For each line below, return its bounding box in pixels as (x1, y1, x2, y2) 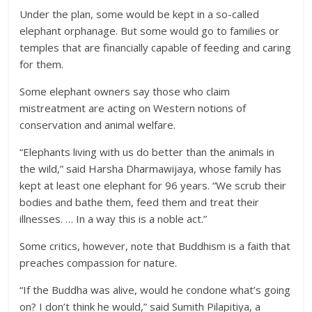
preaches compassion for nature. (19, 256, 178, 270)
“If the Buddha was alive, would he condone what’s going (19, 283, 291, 297)
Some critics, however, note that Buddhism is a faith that (19, 239, 291, 253)
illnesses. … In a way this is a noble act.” (19, 212, 208, 226)
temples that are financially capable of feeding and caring (19, 40, 292, 54)
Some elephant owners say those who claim (19, 84, 231, 98)
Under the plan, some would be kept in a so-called (19, 7, 260, 21)
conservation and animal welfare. (19, 118, 176, 132)
